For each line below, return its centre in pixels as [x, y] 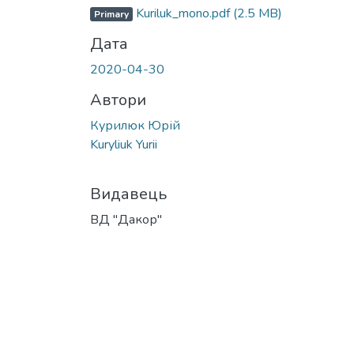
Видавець [128, 194]
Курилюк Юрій [135, 125]
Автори [118, 100]
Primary [111, 14]
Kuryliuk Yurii [124, 144]
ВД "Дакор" [126, 219]
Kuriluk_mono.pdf [183, 13]
